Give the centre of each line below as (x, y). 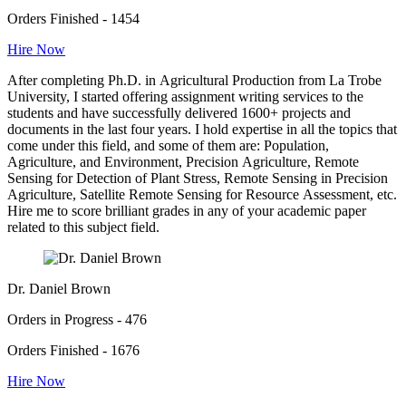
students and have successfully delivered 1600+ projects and (179, 113)
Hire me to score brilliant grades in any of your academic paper (187, 211)
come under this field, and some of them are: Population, (168, 146)
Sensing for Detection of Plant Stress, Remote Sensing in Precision (198, 179)
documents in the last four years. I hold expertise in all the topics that (202, 130)
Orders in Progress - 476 (77, 320)
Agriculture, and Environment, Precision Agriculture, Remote (183, 162)
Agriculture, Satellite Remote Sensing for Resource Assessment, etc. (202, 195)
